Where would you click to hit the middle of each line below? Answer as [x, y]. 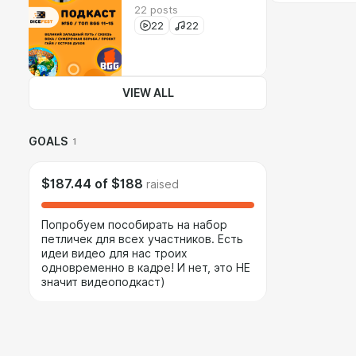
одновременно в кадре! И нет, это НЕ [146, 268]
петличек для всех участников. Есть [142, 239]
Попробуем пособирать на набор [134, 225]
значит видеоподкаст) [103, 282]
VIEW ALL [148, 93]
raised [163, 184]
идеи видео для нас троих [114, 253]
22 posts [156, 10]
